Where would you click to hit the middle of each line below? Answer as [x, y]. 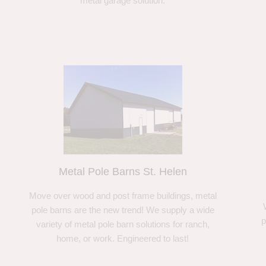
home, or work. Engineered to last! [123, 238]
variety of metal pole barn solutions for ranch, [123, 224]
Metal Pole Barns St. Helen [123, 171]
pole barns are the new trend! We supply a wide [123, 210]
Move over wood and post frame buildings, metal [123, 195]
